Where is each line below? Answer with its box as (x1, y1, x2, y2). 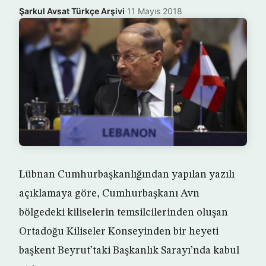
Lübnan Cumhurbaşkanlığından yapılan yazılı (19, 169, 235, 180)
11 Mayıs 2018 (127, 6, 182, 16)
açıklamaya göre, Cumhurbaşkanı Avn (19, 188, 199, 199)
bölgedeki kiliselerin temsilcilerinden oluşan (19, 207, 228, 218)
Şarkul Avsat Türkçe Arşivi (19, 6, 125, 16)
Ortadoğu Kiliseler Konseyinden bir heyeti (19, 226, 218, 237)
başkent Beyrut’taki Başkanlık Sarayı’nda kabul (19, 245, 239, 256)
